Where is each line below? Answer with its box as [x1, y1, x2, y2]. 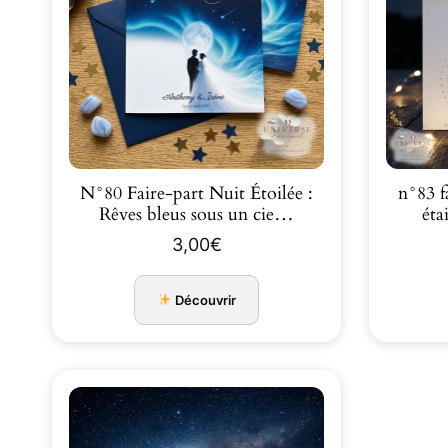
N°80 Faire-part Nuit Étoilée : [80, 181, 313, 205]
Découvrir [172, 291, 237, 308]
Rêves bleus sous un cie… [99, 202, 294, 226]
